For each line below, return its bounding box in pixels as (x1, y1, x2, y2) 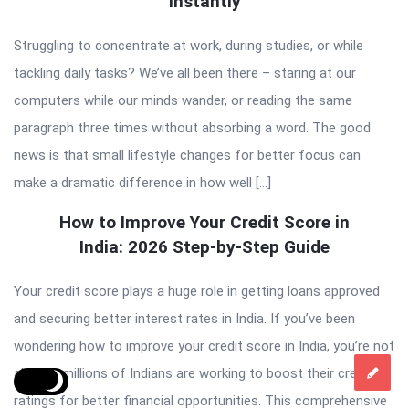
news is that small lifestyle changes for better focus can (14, 146, 361, 163)
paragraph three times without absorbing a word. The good (14, 119, 371, 136)
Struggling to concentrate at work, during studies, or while (14, 37, 363, 54)
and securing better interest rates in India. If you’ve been (14, 309, 355, 327)
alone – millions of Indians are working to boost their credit (14, 364, 372, 382)
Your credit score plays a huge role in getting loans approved (14, 282, 380, 299)
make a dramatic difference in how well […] (14, 173, 271, 191)
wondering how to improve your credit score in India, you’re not (14, 337, 394, 354)
